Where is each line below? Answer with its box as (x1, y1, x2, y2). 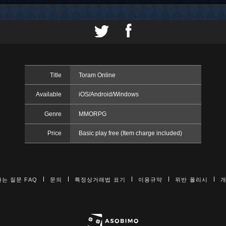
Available (36, 91, 62, 98)
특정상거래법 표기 (74, 177, 126, 183)
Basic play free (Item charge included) (78, 130, 182, 137)
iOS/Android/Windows (78, 91, 139, 98)
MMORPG (78, 110, 106, 118)
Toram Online (78, 71, 116, 79)
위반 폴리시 (175, 177, 208, 183)
